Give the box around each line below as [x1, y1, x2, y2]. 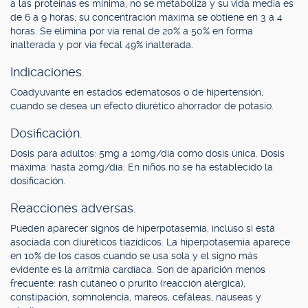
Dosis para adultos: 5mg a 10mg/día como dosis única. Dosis [10, 148, 285, 159]
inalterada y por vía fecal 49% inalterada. [10, 39, 193, 50]
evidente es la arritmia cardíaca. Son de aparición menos [10, 264, 265, 275]
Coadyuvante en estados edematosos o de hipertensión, [10, 87, 263, 98]
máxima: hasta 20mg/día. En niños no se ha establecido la [10, 162, 273, 173]
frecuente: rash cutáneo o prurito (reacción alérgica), [10, 278, 245, 289]
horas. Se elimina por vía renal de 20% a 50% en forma [10, 25, 253, 36]
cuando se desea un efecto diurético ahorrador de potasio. [10, 100, 274, 111]
